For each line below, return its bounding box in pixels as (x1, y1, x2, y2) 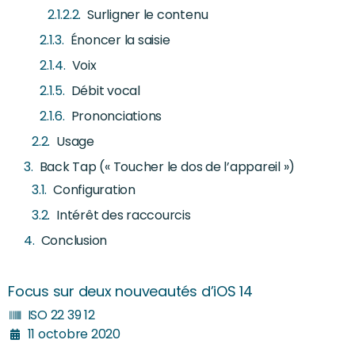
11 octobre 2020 (27, 324, 120, 343)
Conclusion (40, 231, 108, 250)
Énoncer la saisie (70, 30, 170, 49)
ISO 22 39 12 (27, 305, 95, 324)
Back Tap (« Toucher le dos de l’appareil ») (39, 157, 296, 176)
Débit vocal (71, 81, 140, 100)
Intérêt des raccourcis (56, 205, 191, 224)
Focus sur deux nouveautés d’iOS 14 (8, 281, 253, 301)
